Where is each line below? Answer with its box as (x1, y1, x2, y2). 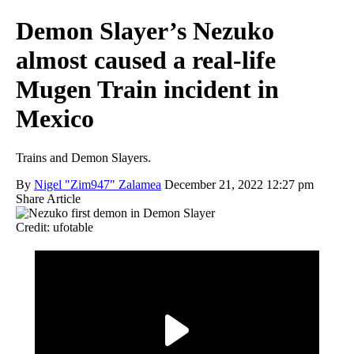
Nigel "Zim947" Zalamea (34, 177, 161, 191)
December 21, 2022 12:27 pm (164, 177, 314, 191)
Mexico (16, 104, 94, 134)
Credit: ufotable (16, 220, 93, 234)
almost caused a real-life (16, 46, 276, 75)
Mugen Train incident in (16, 75, 279, 104)
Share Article (16, 191, 81, 205)
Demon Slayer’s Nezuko (16, 17, 274, 46)
